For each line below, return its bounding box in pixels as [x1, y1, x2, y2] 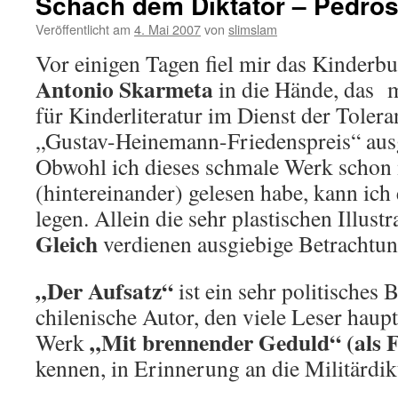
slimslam [228, 20, 277, 38]
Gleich [36, 227, 98, 260]
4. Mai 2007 [134, 20, 201, 38]
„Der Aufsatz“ [36, 274, 173, 307]
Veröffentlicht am [36, 20, 131, 38]
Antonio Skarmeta [36, 72, 213, 106]
